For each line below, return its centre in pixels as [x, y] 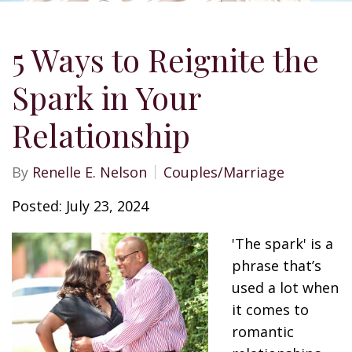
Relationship [101, 135]
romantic [263, 332]
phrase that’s [277, 266]
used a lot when [285, 288]
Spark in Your [106, 97]
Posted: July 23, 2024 [80, 206]
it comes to [270, 310]
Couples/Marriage [224, 172]
